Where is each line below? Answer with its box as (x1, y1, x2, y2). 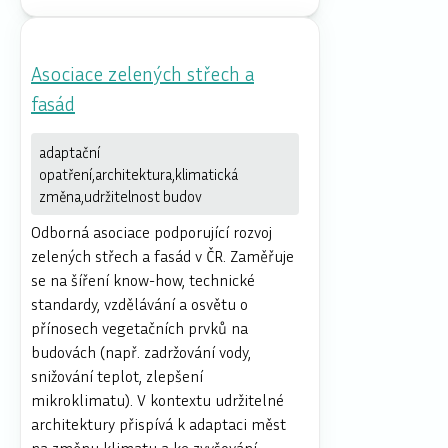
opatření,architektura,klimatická (39, 164, 238, 183)
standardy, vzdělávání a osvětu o (31, 293, 248, 314)
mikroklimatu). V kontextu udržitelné (31, 389, 284, 410)
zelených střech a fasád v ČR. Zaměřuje (31, 245, 294, 266)
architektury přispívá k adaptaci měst (31, 413, 286, 434)
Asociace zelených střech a (31, 60, 254, 85)
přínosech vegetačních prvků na (31, 317, 248, 338)
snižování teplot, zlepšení (31, 365, 203, 386)
